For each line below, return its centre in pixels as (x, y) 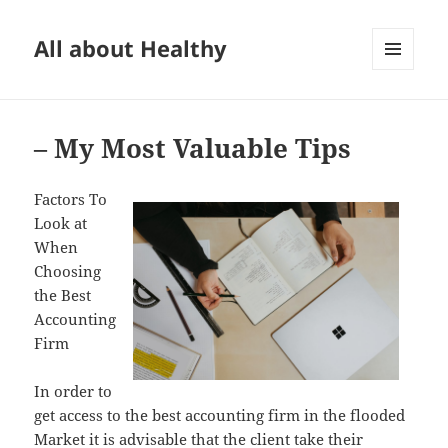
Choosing (68, 271)
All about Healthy (131, 48)
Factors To (71, 199)
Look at (61, 223)
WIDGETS (400, 112)
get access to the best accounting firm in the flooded (220, 415)
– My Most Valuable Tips (193, 148)
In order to (73, 391)
